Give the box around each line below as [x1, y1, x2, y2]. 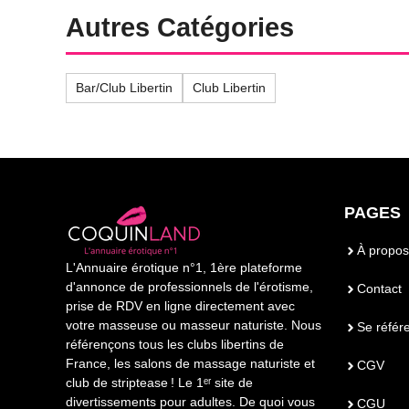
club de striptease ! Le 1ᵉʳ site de [66, 375, 253, 391]
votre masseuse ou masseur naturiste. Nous [66, 318, 321, 333]
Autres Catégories [66, 13, 294, 43]
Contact [357, 281, 402, 297]
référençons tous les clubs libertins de [66, 337, 284, 352]
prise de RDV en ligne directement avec [66, 299, 295, 314]
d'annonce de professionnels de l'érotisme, [66, 279, 313, 295]
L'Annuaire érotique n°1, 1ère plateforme [66, 260, 302, 276]
